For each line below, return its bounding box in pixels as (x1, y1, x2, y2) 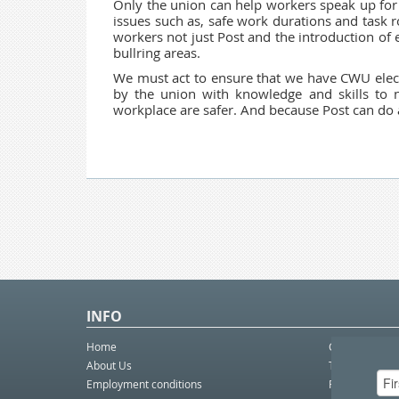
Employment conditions (86, 377, 202, 391)
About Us (86, 358, 132, 372)
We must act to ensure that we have (113, 69, 337, 87)
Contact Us (328, 339, 383, 354)
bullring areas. (113, 44, 200, 62)
